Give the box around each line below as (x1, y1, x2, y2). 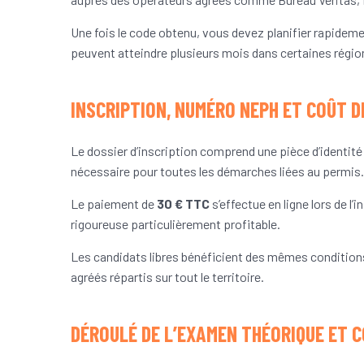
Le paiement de (71, 196, 157, 212)
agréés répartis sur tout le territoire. (71, 269, 264, 285)
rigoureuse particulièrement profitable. (71, 216, 280, 232)
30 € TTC (157, 196, 210, 212)
